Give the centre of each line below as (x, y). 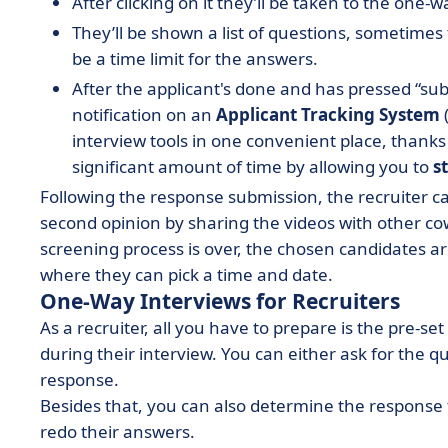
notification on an (144, 114)
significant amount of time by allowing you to (252, 166)
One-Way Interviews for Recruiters (220, 301)
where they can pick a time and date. (188, 274)
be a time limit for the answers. (195, 58)
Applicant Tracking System (328, 114)
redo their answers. (119, 431)
